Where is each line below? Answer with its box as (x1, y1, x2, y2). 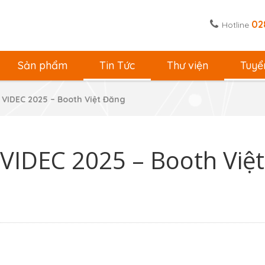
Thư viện (166, 58, 208, 72)
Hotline (222, 20, 251, 30)
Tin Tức (99, 58, 135, 72)
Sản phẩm (17, 58, 67, 72)
